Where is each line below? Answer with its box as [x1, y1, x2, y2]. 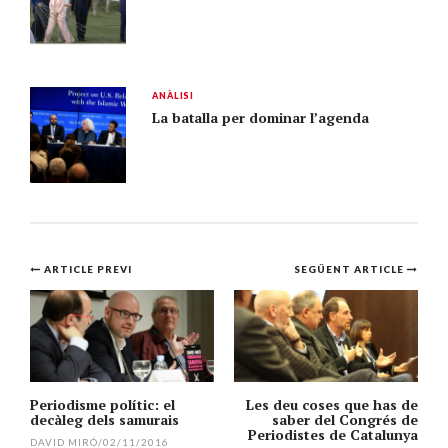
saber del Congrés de [272, 409, 418, 429]
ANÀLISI [152, 90, 195, 101]
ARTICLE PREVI [43, 262, 132, 275]
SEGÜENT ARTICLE [294, 262, 408, 275]
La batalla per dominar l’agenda [152, 109, 370, 127]
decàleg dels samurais [30, 409, 179, 429]
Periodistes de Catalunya [248, 424, 418, 444]
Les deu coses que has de [246, 394, 418, 414]
